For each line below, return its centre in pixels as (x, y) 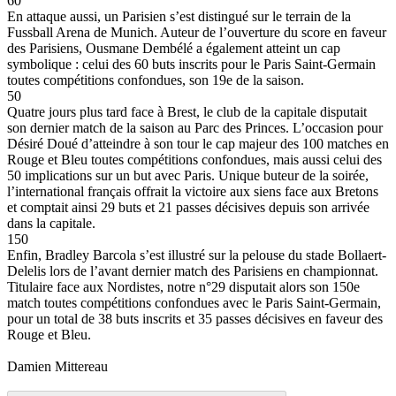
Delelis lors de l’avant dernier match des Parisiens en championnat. (193, 270)
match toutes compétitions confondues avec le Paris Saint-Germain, (194, 302)
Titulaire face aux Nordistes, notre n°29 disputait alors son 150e (183, 286)
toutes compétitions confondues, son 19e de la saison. (156, 80)
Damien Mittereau (57, 366)
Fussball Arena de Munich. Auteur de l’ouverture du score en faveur (197, 32)
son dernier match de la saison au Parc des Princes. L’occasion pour (195, 127)
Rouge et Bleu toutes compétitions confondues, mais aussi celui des (194, 159)
